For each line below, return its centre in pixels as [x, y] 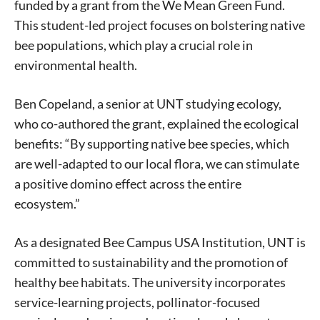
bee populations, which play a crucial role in [134, 45]
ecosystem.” [47, 203]
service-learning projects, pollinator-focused [137, 302]
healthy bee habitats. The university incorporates [150, 282]
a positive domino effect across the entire [128, 183]
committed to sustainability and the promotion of [151, 262]
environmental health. [76, 65]
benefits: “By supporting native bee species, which [152, 143]
